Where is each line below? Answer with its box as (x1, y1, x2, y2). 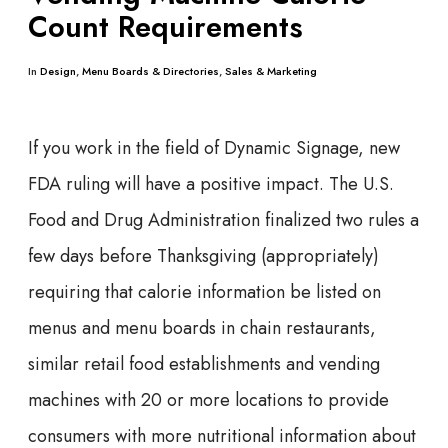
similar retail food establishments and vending (28, 350, 380, 377)
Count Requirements (28, 5, 303, 48)
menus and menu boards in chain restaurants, (28, 314, 376, 341)
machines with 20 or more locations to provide (28, 386, 389, 413)
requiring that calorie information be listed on (28, 278, 381, 305)
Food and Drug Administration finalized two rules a (28, 206, 419, 233)
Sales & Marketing (225, 62, 317, 79)
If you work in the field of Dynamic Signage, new (28, 134, 400, 161)
